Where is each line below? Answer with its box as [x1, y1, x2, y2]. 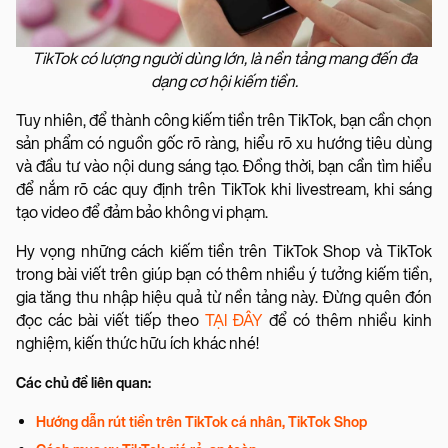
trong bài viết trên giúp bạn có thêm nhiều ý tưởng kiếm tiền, [16, 265, 432, 285]
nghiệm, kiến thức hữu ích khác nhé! [16, 334, 259, 354]
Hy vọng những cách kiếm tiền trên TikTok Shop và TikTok [16, 242, 432, 262]
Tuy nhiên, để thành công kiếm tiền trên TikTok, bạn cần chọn [16, 111, 432, 131]
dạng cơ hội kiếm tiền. [150, 72, 298, 92]
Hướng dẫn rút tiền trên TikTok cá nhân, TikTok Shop [36, 414, 367, 432]
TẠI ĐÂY [205, 311, 263, 331]
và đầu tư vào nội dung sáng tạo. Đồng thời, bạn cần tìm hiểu [16, 157, 432, 177]
